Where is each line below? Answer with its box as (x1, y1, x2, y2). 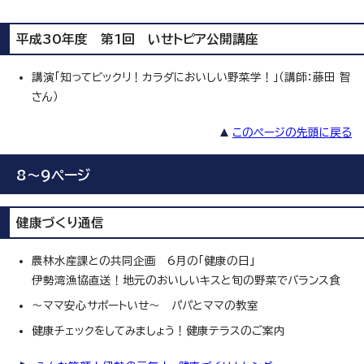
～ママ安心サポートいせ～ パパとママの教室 (32, 300, 258, 312)
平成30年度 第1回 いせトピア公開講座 (16, 32, 258, 46)
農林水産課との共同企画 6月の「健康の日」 (32, 255, 255, 267)
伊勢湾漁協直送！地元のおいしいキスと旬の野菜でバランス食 (32, 275, 340, 287)
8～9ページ (16, 168, 90, 183)
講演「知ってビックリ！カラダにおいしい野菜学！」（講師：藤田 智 (32, 71, 351, 84)
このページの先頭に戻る (232, 127, 352, 139)
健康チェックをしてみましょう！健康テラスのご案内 (32, 325, 285, 337)
